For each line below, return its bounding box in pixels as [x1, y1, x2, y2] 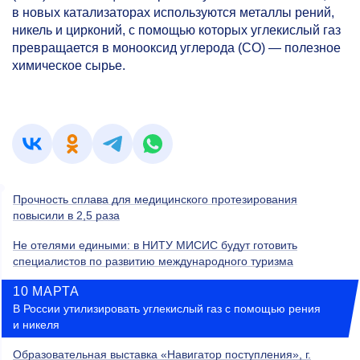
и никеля [13, 318, 59, 332]
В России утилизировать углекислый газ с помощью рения [13, 302, 321, 316]
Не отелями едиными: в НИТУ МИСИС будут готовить [13, 239, 297, 252]
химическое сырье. [12, 59, 125, 72]
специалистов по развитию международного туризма [13, 255, 293, 268]
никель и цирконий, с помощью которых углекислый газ [12, 23, 341, 37]
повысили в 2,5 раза [13, 209, 120, 223]
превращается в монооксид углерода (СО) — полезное [12, 41, 341, 55]
